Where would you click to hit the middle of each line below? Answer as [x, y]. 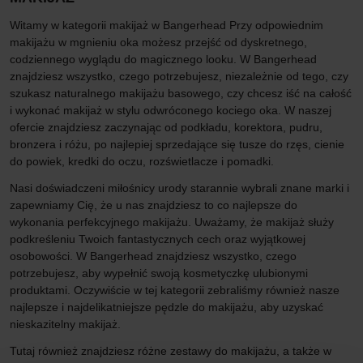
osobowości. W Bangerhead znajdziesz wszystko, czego [153, 256]
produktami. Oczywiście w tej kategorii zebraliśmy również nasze [175, 290]
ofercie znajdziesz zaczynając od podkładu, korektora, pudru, [166, 127]
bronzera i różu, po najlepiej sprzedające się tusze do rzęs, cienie [177, 144]
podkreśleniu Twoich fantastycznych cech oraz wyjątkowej [158, 239]
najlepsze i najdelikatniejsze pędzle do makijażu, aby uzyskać [167, 307]
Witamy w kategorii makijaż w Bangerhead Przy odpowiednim [167, 25]
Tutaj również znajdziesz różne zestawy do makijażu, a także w [171, 350]
